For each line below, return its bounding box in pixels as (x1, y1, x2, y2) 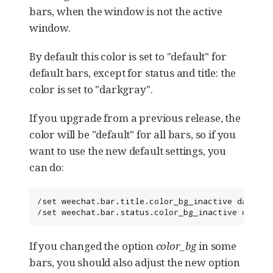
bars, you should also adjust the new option (29, 255, 240, 270)
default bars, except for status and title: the (29, 66, 236, 80)
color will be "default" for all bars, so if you (29, 127, 236, 142)
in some (196, 239, 236, 253)
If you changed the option (29, 239, 156, 253)
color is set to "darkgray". (29, 82, 153, 97)
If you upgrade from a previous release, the (29, 111, 241, 126)
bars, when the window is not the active (29, 4, 222, 19)
